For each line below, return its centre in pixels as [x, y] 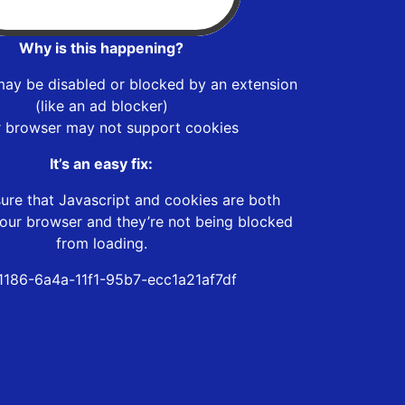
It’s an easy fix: [101, 163]
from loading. [101, 243]
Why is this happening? [101, 47]
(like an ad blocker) [101, 105]
